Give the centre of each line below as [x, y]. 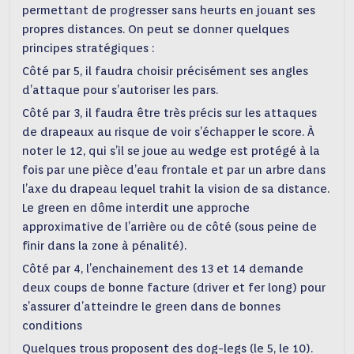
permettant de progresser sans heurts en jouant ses [169, 10]
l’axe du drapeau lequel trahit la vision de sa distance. [176, 189]
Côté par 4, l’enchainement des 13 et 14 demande [163, 269]
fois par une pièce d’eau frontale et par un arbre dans [174, 170]
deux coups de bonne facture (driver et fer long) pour [174, 288]
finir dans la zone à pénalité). [105, 246]
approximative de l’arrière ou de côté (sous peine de [170, 227]
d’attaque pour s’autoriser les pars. [121, 90]
